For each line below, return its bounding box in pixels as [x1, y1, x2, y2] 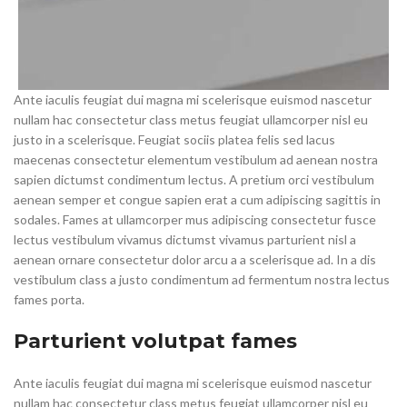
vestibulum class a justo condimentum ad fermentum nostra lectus [14, 272, 390, 288]
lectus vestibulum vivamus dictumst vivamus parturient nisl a [14, 232, 356, 248]
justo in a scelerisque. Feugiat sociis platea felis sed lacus [14, 132, 335, 148]
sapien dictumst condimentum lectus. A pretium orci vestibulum [14, 172, 374, 188]
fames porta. [14, 292, 84, 308]
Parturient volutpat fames [14, 329, 297, 354]
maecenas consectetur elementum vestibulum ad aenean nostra [14, 152, 378, 168]
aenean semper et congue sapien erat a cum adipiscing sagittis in [14, 192, 381, 208]
